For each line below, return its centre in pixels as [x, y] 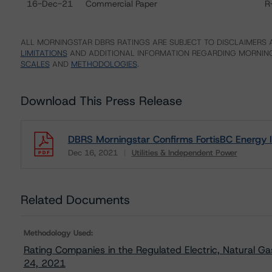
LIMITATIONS [44, 53]
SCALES [35, 64]
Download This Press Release [101, 101]
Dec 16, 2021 [93, 153]
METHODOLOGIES [104, 64]
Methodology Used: [58, 233]
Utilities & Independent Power [184, 153]
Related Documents [75, 200]
